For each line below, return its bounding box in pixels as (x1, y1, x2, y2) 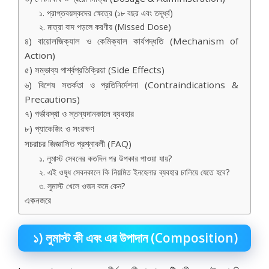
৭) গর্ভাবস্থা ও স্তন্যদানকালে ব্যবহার (25, 107, 134, 119)
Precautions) (25, 92, 80, 105)
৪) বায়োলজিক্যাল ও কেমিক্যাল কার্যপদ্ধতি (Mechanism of (25, 34, 238, 47)
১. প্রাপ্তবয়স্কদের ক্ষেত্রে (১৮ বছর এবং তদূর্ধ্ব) (39, 7, 174, 19)
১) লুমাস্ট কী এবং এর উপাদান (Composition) (33, 229, 238, 246)
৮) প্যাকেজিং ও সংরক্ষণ (25, 122, 94, 134)
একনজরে (25, 193, 51, 206)
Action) (25, 49, 55, 61)
